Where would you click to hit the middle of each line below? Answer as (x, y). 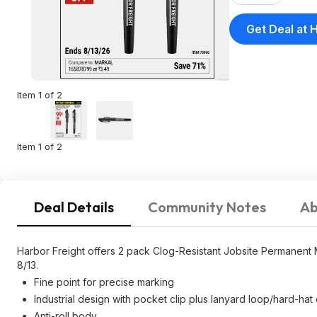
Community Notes (207, 207)
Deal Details (74, 207)
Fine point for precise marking (104, 282)
